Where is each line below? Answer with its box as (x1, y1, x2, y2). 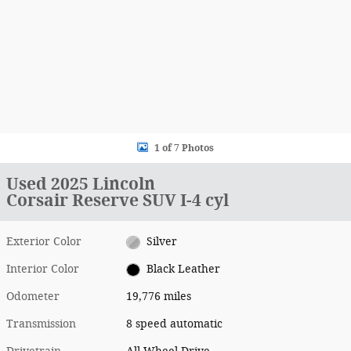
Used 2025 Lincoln (6, 174, 155, 194)
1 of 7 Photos (154, 142, 214, 154)
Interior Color (6, 262, 79, 276)
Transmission (6, 317, 76, 331)
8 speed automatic (126, 317, 223, 331)
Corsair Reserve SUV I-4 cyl (6, 190, 229, 210)
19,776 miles (126, 290, 192, 303)
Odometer (6, 290, 60, 303)
